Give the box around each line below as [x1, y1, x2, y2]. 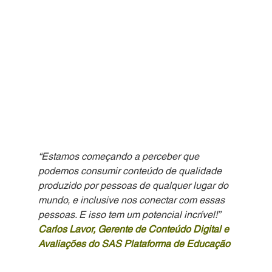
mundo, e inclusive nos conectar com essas [38, 194, 227, 206]
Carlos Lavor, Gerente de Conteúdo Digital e [38, 223, 231, 236]
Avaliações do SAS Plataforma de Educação [38, 238, 230, 250]
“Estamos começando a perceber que [38, 151, 202, 163]
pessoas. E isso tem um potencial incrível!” [38, 209, 220, 221]
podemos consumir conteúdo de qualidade [38, 165, 224, 177]
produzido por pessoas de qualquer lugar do [38, 180, 231, 192]
